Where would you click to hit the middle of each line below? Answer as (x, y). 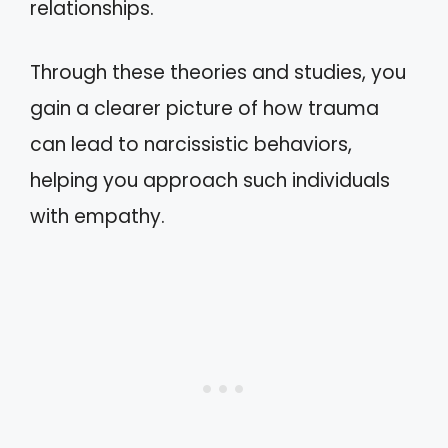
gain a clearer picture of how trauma (204, 108)
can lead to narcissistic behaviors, (191, 144)
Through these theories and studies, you (218, 72)
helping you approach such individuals (210, 180)
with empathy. (97, 216)
